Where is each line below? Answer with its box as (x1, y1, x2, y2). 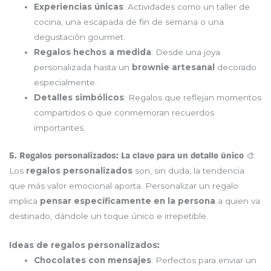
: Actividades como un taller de (123, 2, 250, 12)
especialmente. (34, 77, 97, 88)
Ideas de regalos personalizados (9, 240, 157, 250)
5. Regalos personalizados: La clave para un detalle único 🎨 (9, 151, 255, 160)
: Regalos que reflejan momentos (124, 93, 262, 103)
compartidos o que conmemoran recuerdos (34, 108, 215, 118)
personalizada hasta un (34, 62, 132, 73)
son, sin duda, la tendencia (132, 165, 244, 175)
